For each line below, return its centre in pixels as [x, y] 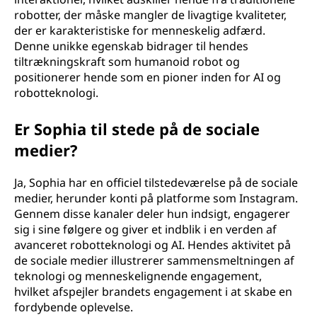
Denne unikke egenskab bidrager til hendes [131, 46]
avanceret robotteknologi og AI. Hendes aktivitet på [152, 245]
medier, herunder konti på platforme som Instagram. [156, 198]
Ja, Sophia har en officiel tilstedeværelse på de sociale [156, 183]
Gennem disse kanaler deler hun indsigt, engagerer [152, 214]
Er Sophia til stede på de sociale [137, 129]
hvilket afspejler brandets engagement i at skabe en [153, 292]
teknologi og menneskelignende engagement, [138, 276]
